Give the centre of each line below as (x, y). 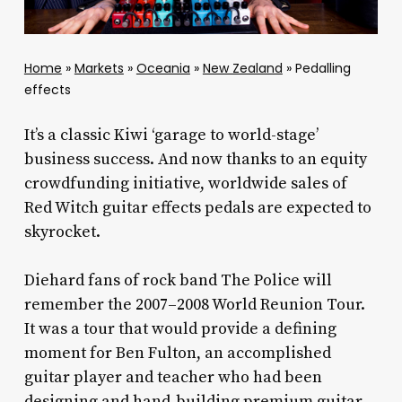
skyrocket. (62, 232)
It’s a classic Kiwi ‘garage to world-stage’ (171, 135)
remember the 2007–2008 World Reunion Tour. (194, 305)
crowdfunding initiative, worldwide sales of (185, 184)
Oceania (163, 69)
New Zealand (242, 69)
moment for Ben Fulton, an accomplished (177, 354)
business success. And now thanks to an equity (195, 160)
